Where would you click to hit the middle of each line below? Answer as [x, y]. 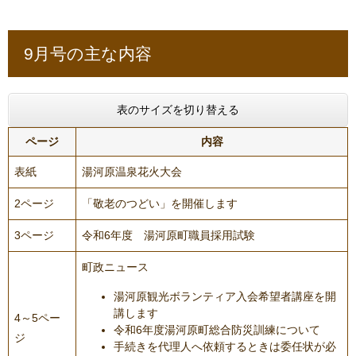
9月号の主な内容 [88, 53]
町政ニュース [115, 267]
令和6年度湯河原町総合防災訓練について [217, 329]
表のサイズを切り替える [178, 109]
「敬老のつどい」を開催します [160, 203]
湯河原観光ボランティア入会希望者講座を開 [225, 296]
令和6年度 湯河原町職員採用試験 [168, 235]
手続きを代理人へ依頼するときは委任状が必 [225, 346]
